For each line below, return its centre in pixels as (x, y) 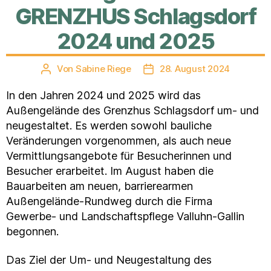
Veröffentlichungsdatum (201, 69)
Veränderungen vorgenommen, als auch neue (119, 140)
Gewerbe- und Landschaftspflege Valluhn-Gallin (125, 216)
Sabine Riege (103, 68)
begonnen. (32, 231)
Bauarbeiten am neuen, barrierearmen (100, 186)
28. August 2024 (195, 68)
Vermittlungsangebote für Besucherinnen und (119, 155)
